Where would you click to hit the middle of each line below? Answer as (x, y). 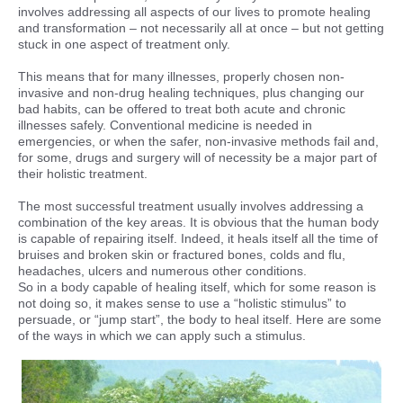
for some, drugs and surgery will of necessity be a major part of (197, 157)
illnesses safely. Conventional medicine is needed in (165, 125)
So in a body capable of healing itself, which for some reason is (197, 287)
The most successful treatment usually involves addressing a (191, 206)
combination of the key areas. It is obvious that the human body (198, 222)
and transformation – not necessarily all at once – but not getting (201, 28)
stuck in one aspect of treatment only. (124, 44)
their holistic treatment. (83, 174)
